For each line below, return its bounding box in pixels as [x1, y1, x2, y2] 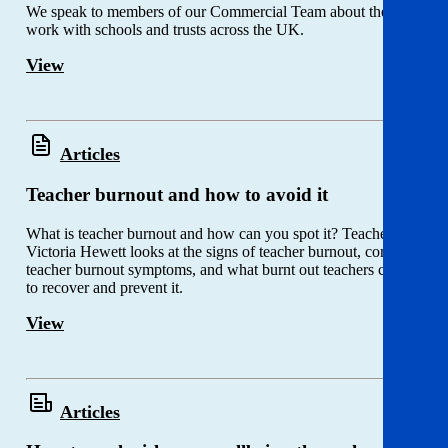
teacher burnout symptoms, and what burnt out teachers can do [26, 260, 420, 278]
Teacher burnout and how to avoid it [26, 183, 328, 205]
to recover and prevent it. [26, 278, 183, 296]
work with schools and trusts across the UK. [26, 21, 308, 39]
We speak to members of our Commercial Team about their [26, 3, 397, 21]
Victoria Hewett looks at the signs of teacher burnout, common [26, 242, 420, 260]
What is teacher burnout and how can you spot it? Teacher [26, 224, 392, 242]
